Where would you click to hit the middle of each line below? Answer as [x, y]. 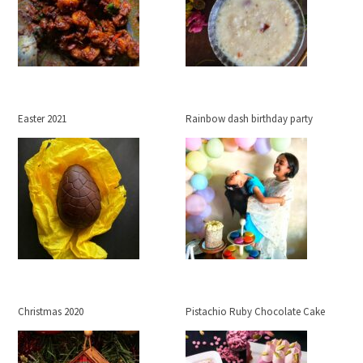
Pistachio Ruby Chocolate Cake [256, 312]
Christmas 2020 [51, 312]
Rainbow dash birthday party [250, 119]
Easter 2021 [43, 119]
